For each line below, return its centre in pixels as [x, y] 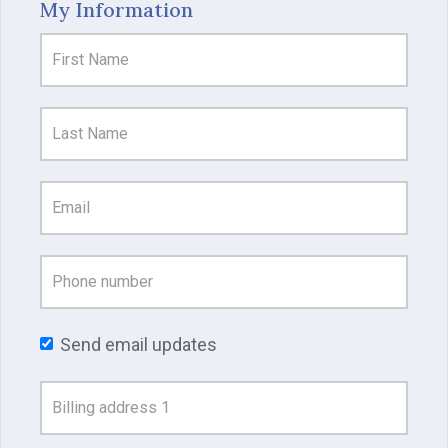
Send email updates [138, 344]
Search [51, 428]
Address [56, 396]
